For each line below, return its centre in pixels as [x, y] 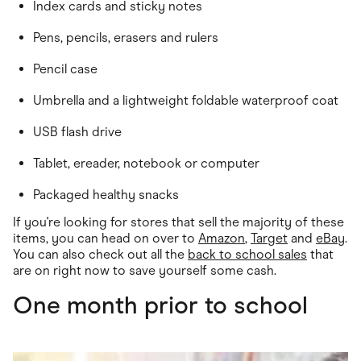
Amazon [222, 238]
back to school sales [247, 254]
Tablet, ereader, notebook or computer [146, 163]
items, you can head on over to [106, 238]
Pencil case [65, 68]
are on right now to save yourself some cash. [145, 270]
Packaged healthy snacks [106, 194]
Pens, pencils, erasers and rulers [126, 37]
